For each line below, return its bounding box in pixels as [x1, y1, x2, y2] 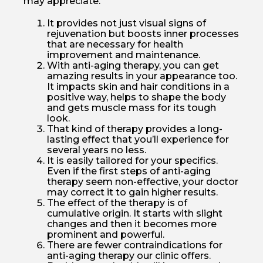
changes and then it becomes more [47, 218, 217, 230]
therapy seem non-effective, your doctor [47, 176, 238, 187]
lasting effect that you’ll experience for [47, 133, 229, 145]
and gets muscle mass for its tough [47, 102, 216, 113]
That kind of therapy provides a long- [47, 123, 222, 134]
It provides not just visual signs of [47, 17, 206, 29]
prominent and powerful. [47, 228, 164, 240]
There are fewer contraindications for [47, 239, 222, 251]
